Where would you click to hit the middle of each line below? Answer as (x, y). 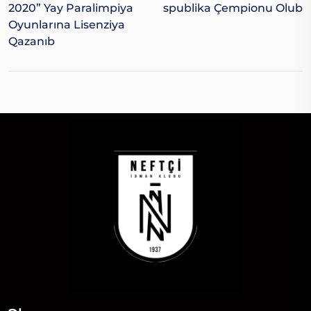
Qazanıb (32, 42)
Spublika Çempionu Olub (233, 8)
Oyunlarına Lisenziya (67, 25)
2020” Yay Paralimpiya (71, 8)
